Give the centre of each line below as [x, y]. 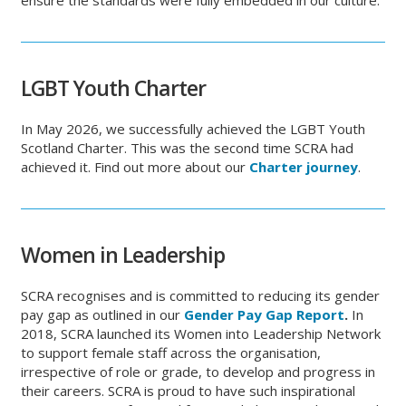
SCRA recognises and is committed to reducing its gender [201, 295]
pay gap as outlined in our [103, 314]
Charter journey [304, 167]
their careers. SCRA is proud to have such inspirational [188, 391]
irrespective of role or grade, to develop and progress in [198, 372]
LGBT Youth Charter [114, 88]
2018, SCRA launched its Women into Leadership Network [201, 333]
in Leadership [163, 255]
